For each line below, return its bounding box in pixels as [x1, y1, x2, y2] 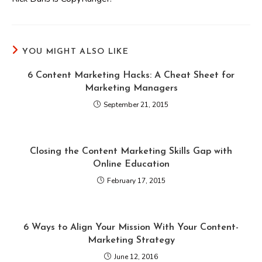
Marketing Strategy [87, 236, 175, 245]
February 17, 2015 [106, 176, 166, 185]
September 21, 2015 [104, 100, 168, 109]
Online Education [92, 160, 170, 169]
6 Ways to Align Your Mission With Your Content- [23, 223, 239, 232]
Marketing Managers [84, 84, 178, 93]
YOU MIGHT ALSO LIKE [22, 47, 129, 56]
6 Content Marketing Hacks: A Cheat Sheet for [27, 71, 235, 80]
